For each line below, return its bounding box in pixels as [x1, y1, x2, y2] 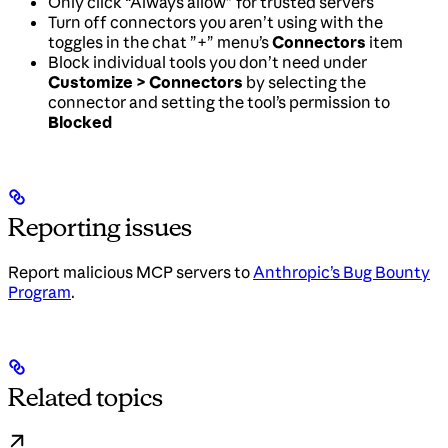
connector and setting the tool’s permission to [48, 91, 390, 112]
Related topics [8, 381, 163, 412]
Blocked [48, 111, 112, 132]
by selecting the [243, 71, 366, 92]
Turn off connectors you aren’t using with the [48, 11, 383, 32]
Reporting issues [8, 211, 192, 242]
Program [8, 281, 71, 302]
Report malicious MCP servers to [8, 261, 253, 282]
